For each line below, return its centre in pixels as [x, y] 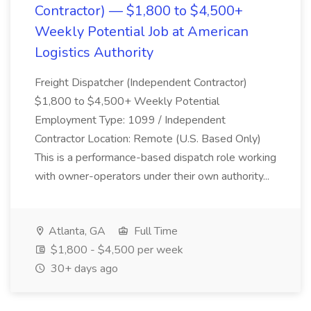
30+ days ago [83, 269]
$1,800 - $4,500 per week [116, 250]
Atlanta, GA [76, 231]
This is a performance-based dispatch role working [155, 158]
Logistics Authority [94, 52]
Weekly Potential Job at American [142, 32]
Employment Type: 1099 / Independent [130, 120]
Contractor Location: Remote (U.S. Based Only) [148, 139]
